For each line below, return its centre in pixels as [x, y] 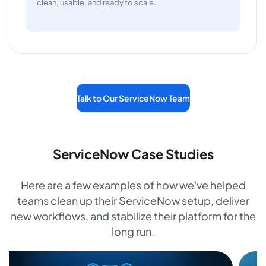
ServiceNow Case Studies [133, 153]
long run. [133, 231]
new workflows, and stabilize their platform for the [133, 216]
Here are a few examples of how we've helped [133, 185]
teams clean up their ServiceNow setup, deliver [133, 200]
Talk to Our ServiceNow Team [133, 98]
